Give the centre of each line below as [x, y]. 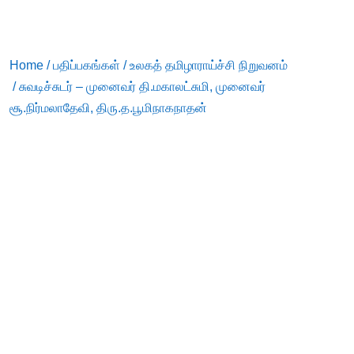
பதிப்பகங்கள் [87, 65]
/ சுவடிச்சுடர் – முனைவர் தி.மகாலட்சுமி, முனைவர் [137, 86]
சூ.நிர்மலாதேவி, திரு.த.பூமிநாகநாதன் [108, 107]
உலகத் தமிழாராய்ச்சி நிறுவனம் [209, 65]
